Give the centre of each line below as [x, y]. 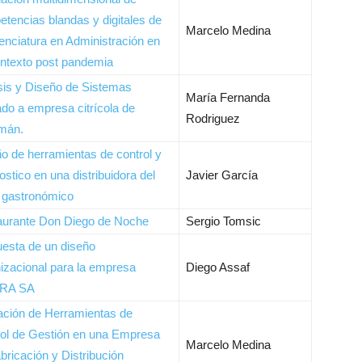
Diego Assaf [218, 267]
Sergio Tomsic [223, 221]
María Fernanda [228, 97]
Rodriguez [213, 118]
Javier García [222, 175]
